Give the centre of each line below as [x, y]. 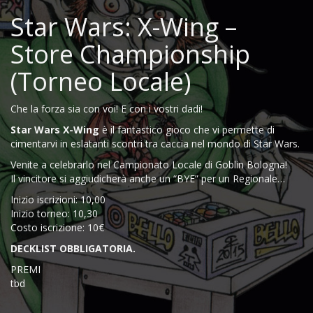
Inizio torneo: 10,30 [54, 214]
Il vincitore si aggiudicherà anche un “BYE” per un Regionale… [148, 179]
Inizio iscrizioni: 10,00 [58, 200]
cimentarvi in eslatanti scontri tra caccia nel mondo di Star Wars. [155, 144]
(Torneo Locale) [101, 82]
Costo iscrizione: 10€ [57, 228]
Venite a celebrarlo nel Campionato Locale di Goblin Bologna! [149, 165]
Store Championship [130, 54]
